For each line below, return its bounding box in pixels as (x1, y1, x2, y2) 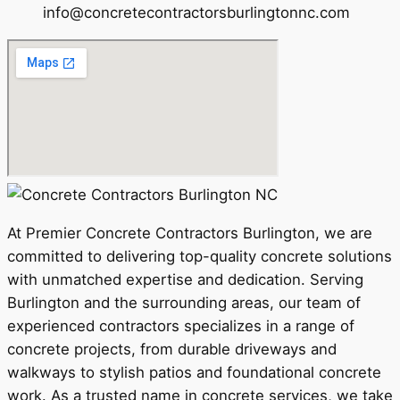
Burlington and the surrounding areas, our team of (7, 293, 361, 312)
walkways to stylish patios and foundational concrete (7, 362, 381, 381)
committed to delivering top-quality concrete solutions (7, 246, 392, 265)
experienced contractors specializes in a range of (7, 316, 354, 335)
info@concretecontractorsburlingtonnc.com (43, 4, 350, 22)
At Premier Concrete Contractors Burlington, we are (7, 223, 372, 242)
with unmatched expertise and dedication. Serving (7, 270, 363, 288)
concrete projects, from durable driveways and (7, 339, 337, 358)
